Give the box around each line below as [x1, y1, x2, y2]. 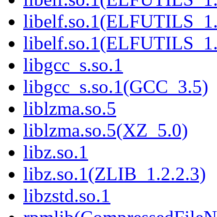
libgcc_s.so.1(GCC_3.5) [23, 76, 208, 97]
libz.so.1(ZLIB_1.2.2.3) [23, 163, 206, 185]
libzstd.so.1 [23, 185, 110, 206]
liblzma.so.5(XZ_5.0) [23, 120, 188, 141]
